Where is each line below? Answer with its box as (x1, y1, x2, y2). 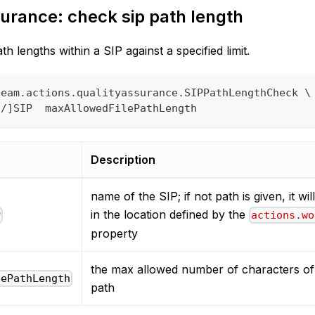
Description (91, 153, 155, 167)
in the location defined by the (91, 207, 249, 222)
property (91, 226, 138, 241)
